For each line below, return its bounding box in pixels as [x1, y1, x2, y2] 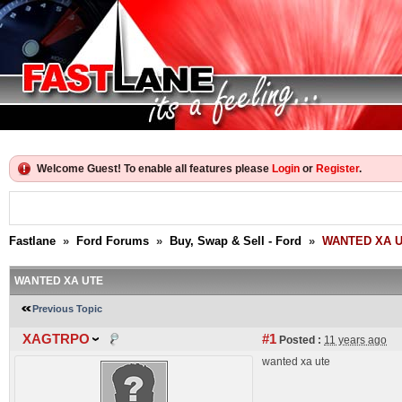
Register [316, 162, 359, 175]
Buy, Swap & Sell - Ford [170, 234, 301, 248]
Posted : [276, 334, 321, 346]
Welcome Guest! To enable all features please [37, 162, 272, 175]
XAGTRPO [22, 332, 90, 346]
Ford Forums [76, 234, 149, 248]
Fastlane [9, 234, 56, 248]
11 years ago [324, 334, 387, 346]
